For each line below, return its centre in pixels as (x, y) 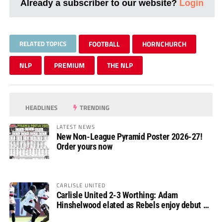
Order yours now (84, 146)
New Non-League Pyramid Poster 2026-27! (129, 136)
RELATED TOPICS (43, 43)
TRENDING (94, 107)
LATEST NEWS (76, 126)
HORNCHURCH (164, 44)
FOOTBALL (104, 44)
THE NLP (120, 65)
